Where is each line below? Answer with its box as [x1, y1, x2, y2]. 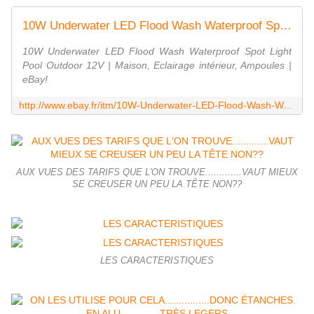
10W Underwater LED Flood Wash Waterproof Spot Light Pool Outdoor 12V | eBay [280, 19, 292, 33]
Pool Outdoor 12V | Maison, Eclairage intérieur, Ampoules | [22, 60, 292, 71]
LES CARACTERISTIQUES [100, 256, 214, 266]
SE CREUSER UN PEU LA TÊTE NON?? [72, 179, 242, 190]
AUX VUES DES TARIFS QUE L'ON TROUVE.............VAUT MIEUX [16, 168, 298, 178]
